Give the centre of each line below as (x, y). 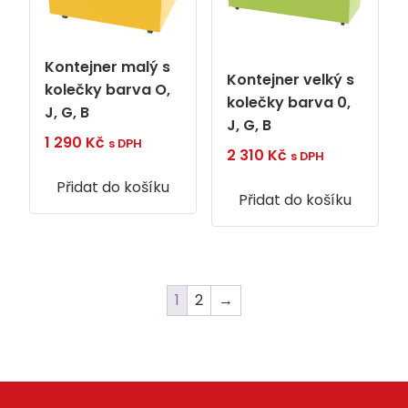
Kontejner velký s (290, 79)
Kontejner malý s (107, 67)
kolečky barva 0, (288, 102)
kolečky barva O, (107, 90)
